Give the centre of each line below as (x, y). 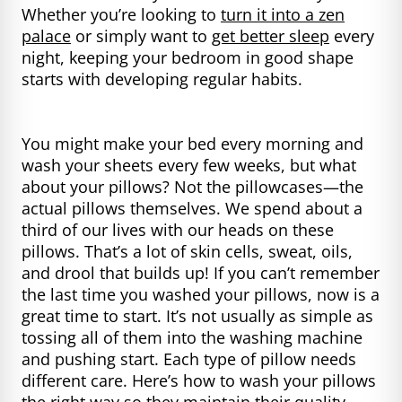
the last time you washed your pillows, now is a (201, 294)
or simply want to (141, 35)
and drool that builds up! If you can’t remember (201, 272)
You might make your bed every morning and (192, 143)
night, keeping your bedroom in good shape (188, 57)
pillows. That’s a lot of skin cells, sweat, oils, (187, 251)
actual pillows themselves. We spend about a (192, 208)
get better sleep (271, 35)
